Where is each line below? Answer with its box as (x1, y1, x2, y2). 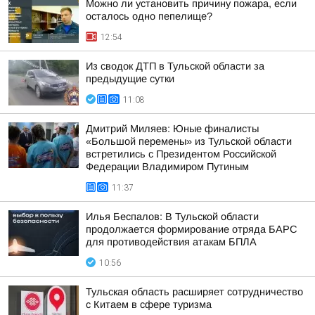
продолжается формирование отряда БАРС (86, 224, 297, 235)
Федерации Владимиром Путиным (86, 161, 249, 172)
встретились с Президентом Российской (86, 148, 276, 160)
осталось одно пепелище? (86, 11, 212, 22)
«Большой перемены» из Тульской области (86, 136, 292, 147)
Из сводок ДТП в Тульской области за (86, 60, 264, 72)
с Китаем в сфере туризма (86, 299, 212, 310)
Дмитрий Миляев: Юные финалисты (86, 123, 259, 134)
